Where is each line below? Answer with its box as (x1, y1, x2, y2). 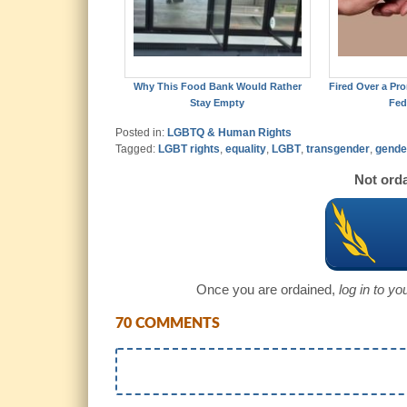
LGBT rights (158, 143, 220, 156)
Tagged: (115, 143, 158, 156)
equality (225, 143, 266, 156)
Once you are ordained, (195, 282, 339, 298)
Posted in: (115, 126, 167, 140)
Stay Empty (190, 97, 245, 109)
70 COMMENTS (115, 316, 220, 332)
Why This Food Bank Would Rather (133, 81, 302, 93)
